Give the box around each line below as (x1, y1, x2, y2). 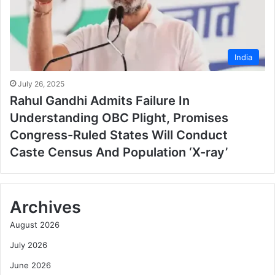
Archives (10, 196, 81, 217)
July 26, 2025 (18, 79, 64, 88)
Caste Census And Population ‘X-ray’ (10, 144, 228, 160)
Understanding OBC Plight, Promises (10, 110, 228, 125)
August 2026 (10, 219, 60, 230)
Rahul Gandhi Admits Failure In (10, 93, 190, 108)
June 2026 (10, 260, 51, 270)
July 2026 (10, 239, 47, 250)
